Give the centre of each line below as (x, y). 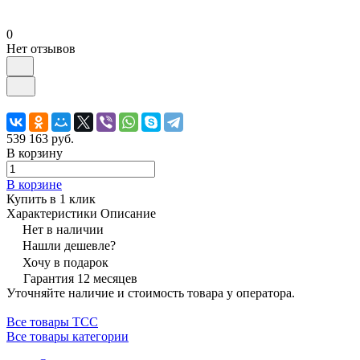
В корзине (34, 184)
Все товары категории (67, 336)
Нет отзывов (41, 48)
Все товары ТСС (52, 321)
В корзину (35, 153)
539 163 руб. (40, 138)
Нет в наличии (63, 229)
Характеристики (52, 213)
